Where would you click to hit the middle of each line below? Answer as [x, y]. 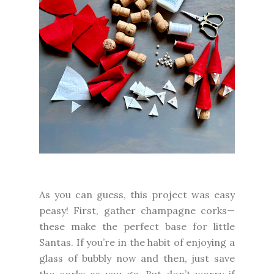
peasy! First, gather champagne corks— [137, 210]
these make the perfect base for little [137, 226]
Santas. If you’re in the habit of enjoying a [137, 242]
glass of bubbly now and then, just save [137, 258]
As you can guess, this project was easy [137, 194]
